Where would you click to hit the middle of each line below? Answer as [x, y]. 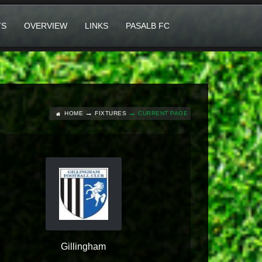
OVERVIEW [46, 26]
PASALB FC [148, 26]
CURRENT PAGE [163, 113]
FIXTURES [111, 113]
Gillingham [84, 247]
